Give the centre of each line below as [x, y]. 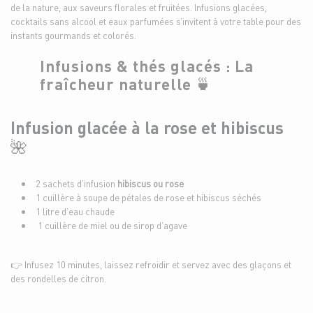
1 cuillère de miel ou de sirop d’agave [111, 225]
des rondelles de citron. [58, 278]
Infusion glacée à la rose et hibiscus [147, 127]
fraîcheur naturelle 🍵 [125, 83]
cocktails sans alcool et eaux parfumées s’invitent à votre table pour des [156, 21]
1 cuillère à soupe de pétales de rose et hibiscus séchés [148, 197]
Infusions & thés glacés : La [146, 65]
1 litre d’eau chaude [75, 211]
